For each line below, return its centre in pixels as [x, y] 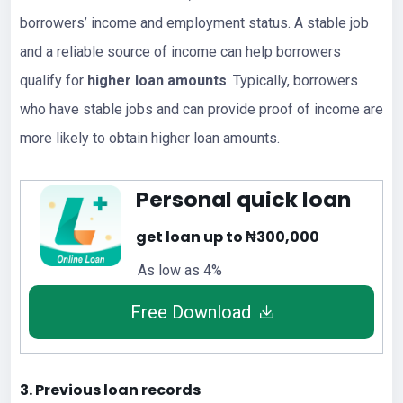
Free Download [190, 312]
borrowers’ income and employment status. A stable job [194, 22]
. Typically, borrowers [292, 80]
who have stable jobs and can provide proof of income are [201, 109]
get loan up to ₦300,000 [228, 237]
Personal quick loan [243, 199]
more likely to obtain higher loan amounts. [150, 138]
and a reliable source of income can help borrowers [180, 51]
